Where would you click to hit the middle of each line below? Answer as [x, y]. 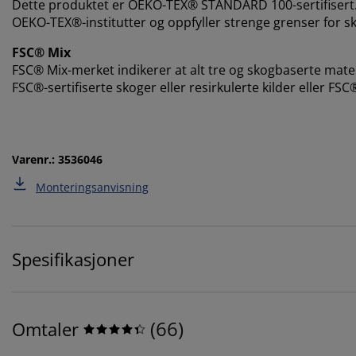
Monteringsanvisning [92, 188]
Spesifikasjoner [73, 259]
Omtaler [45, 329]
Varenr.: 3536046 [57, 160]
